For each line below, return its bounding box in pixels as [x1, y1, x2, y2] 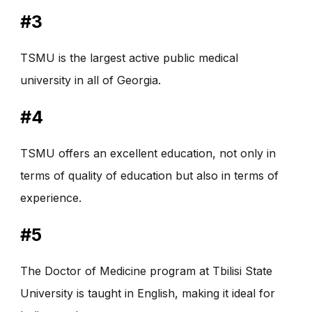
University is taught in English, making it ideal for [20, 286, 275, 301]
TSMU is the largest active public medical [20, 50, 238, 65]
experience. [20, 190, 81, 205]
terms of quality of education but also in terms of [20, 168, 279, 182]
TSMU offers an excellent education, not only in [20, 146, 276, 160]
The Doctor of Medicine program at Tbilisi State [20, 264, 272, 279]
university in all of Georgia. [20, 72, 161, 87]
